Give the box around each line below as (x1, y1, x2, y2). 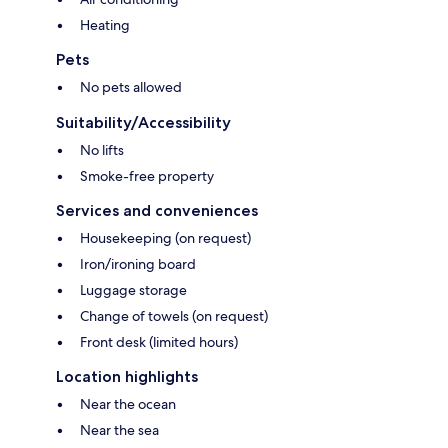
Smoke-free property (80, 167, 214, 186)
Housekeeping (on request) (80, 229, 251, 248)
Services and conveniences (56, 201, 258, 221)
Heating (80, 16, 130, 35)
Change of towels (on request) (80, 307, 268, 326)
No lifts (80, 141, 124, 160)
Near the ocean (80, 395, 176, 414)
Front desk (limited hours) (80, 333, 238, 352)
